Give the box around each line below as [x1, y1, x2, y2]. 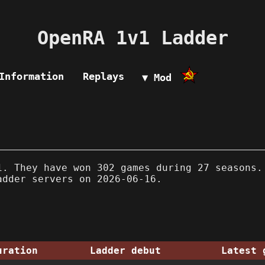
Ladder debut [90, 244, 161, 256]
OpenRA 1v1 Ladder [37, 27, 228, 50]
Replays [83, 70, 124, 82]
